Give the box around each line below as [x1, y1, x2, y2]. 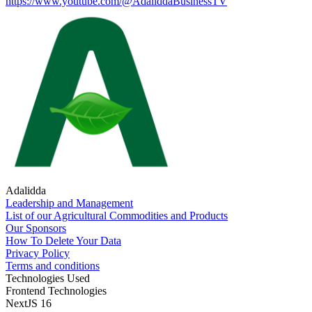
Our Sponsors [6, 222, 66, 234]
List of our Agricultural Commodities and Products [6, 210, 228, 221]
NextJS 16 [6, 297, 52, 309]
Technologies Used [6, 272, 90, 284]
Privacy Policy [6, 247, 70, 259]
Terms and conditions [6, 260, 100, 272]
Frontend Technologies [6, 285, 107, 297]
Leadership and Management [6, 197, 133, 209]
